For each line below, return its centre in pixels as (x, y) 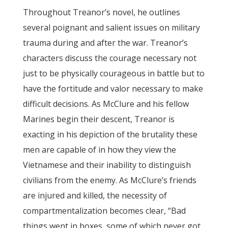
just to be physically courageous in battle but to (113, 73)
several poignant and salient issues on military (111, 27)
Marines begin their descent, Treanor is (98, 119)
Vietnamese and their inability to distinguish (107, 165)
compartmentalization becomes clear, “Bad (104, 211)
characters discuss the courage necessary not (109, 58)
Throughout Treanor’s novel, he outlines (101, 12)
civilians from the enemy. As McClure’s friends (109, 180)
